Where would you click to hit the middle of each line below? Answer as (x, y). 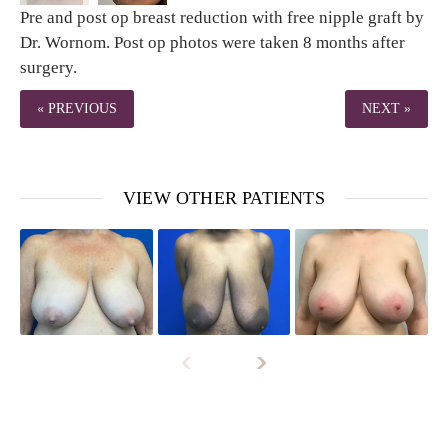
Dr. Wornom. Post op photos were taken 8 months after (212, 42)
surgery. (48, 67)
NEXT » (386, 108)
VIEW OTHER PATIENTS (224, 197)
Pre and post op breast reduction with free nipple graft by (222, 17)
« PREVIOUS (77, 108)
